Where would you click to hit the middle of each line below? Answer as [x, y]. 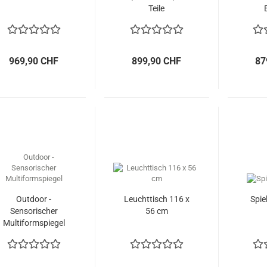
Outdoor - [34, 199]
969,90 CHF [34, 61]
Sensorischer [34, 211]
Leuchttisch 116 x [156, 199]
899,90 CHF [157, 61]
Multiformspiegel [34, 223]
